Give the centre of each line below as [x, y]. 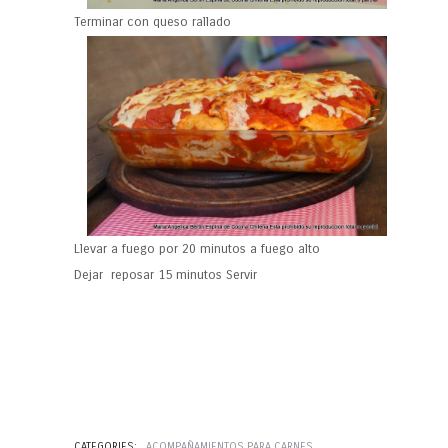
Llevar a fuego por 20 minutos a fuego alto [199, 249]
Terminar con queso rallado [154, 22]
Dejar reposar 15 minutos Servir [167, 275]
